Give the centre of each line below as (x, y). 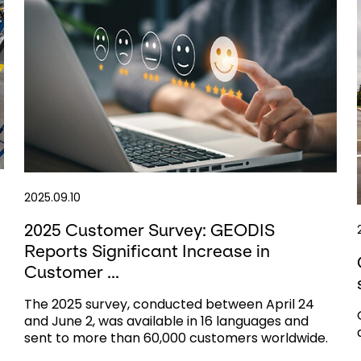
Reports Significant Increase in (147, 251)
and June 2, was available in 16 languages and (166, 321)
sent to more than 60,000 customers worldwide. (176, 338)
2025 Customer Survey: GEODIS (149, 230)
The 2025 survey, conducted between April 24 (169, 304)
